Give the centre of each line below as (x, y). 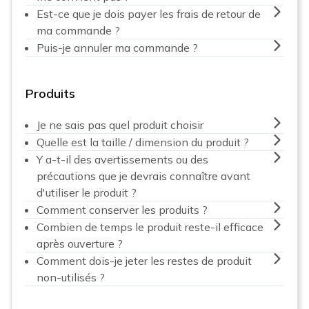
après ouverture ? (80, 243)
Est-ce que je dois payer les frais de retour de (149, 13)
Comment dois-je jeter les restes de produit (144, 260)
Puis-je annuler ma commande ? (117, 47)
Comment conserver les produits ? (122, 209)
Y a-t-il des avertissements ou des (122, 159)
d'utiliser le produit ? (87, 192)
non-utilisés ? (71, 277)
